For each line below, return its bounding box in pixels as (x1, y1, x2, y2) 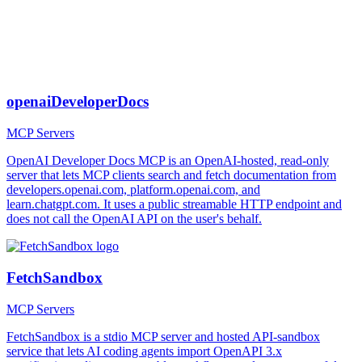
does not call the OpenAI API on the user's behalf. (6, 212, 262, 226)
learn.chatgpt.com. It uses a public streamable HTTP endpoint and (6, 197, 342, 212)
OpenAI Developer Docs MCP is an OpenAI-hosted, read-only (6, 154, 329, 168)
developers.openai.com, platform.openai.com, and (6, 183, 260, 197)
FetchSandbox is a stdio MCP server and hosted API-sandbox (6, 329, 320, 343)
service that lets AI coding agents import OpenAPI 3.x (6, 343, 282, 358)
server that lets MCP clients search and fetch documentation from (6, 168, 336, 183)
